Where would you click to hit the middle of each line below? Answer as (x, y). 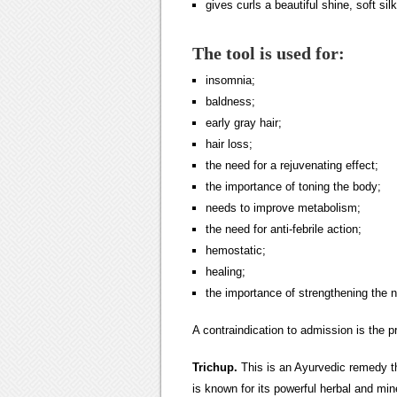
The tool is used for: (269, 53)
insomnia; (230, 80)
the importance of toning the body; (293, 187)
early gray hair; (244, 123)
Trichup (213, 367)
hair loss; (229, 144)
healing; (226, 272)
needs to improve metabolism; (283, 208)
